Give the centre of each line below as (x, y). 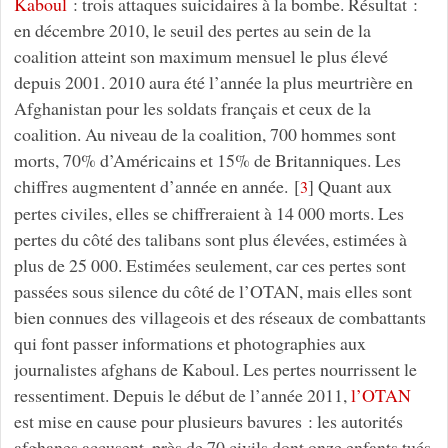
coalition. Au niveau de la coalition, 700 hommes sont (204, 134)
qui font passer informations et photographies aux (189, 343)
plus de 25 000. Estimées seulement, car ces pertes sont (209, 265)
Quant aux (352, 186)
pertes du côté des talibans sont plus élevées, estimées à (210, 239)
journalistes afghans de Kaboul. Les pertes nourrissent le (215, 369)
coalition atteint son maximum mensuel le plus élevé (200, 56)
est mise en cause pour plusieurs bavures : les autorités (208, 421)
